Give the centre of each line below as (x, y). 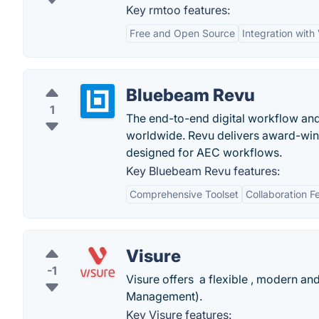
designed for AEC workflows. (204, 152)
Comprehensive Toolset (184, 194)
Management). (164, 296)
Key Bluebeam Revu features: (203, 171)
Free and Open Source (182, 33)
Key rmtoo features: (178, 10)
